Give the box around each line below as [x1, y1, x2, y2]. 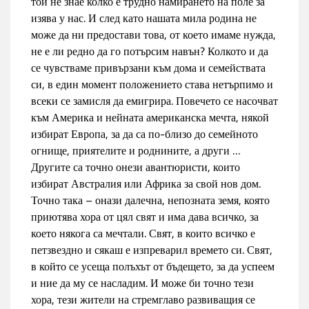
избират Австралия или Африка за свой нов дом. [31, 173, 261, 194]
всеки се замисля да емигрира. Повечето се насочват [31, 90, 278, 111]
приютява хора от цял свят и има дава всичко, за [31, 206, 259, 227]
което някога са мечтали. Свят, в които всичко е [31, 223, 255, 243]
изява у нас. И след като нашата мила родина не [31, 8, 257, 28]
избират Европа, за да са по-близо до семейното [31, 123, 258, 144]
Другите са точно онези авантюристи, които [31, 157, 240, 177]
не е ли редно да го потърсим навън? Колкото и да [31, 41, 268, 61]
